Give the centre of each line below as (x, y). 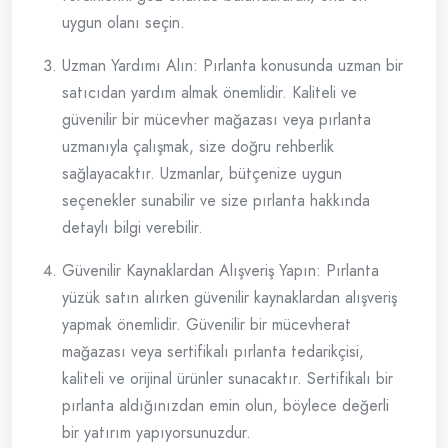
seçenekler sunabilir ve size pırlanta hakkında (216, 201)
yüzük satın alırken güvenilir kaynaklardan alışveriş (229, 298)
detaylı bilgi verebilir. (132, 228)
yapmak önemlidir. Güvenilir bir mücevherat (206, 325)
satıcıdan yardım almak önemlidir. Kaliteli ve (209, 93)
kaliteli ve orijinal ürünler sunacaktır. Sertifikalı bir (227, 379)
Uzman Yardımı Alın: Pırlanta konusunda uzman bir (232, 66)
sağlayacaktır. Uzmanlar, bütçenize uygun (202, 174)
